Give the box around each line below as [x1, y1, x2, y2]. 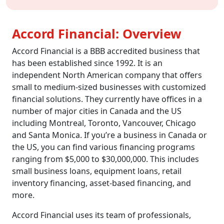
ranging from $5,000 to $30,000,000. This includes [12, 153, 199, 164]
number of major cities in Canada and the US [12, 105, 181, 116]
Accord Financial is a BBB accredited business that [12, 45, 200, 56]
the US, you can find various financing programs [12, 141, 195, 152]
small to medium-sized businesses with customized [12, 81, 206, 92]
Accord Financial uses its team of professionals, [12, 209, 191, 220]
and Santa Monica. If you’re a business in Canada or [12, 129, 207, 140]
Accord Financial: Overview [12, 25, 181, 42]
